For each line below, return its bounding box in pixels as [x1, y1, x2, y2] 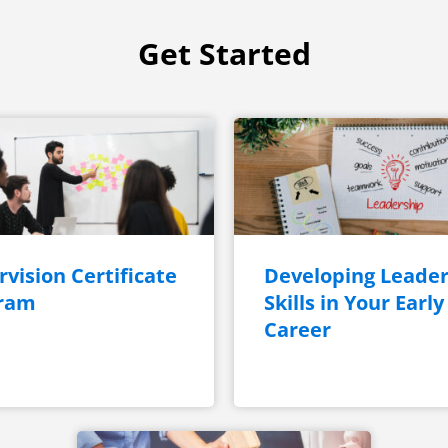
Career [263, 316, 331, 344]
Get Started [137, 33, 311, 74]
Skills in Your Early [263, 289, 444, 317]
